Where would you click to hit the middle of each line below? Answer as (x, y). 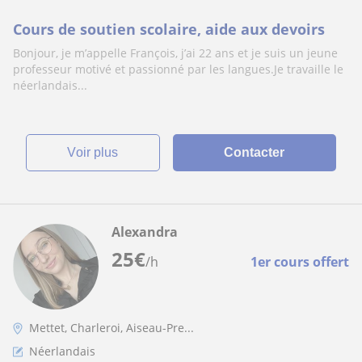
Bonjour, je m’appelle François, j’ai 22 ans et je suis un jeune (175, 53)
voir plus (97, 152)
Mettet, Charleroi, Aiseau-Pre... (112, 328)
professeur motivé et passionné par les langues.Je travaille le (178, 69)
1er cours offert (300, 262)
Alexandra (145, 232)
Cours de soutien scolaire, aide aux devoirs (169, 29)
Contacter (255, 152)
